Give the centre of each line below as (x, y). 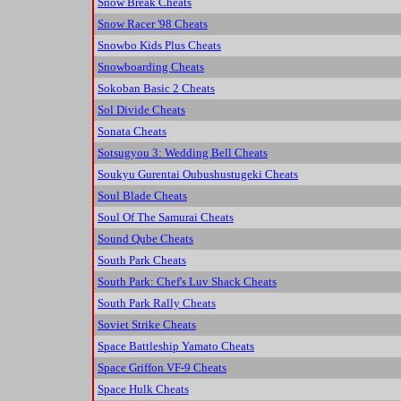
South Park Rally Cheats (157, 303)
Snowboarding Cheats (151, 67)
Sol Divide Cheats (141, 110)
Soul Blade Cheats (142, 196)
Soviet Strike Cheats (147, 325)
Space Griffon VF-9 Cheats (162, 368)
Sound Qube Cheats (145, 239)
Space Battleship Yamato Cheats (176, 346)
